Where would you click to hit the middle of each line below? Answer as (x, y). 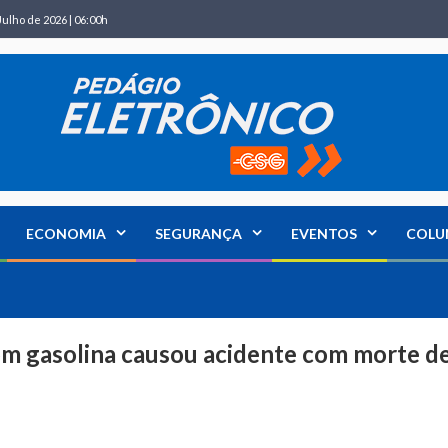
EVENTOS (324, 233)
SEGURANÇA (198, 233)
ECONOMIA (66, 233)
